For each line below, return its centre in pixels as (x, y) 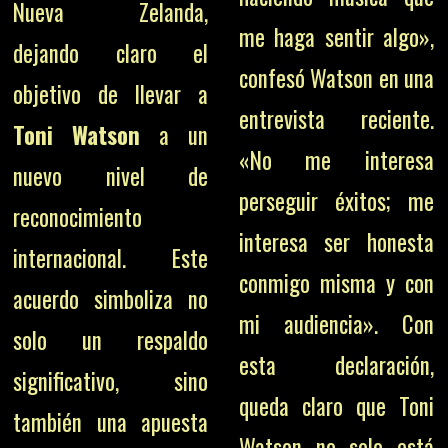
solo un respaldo (111, 340)
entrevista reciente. (336, 119)
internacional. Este (111, 258)
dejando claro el (111, 53)
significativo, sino (111, 381)
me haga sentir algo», (336, 37)
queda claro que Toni (336, 406)
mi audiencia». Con (336, 324)
